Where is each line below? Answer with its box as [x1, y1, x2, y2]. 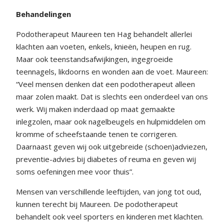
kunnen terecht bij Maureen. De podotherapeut [16, 199, 178, 209]
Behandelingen [16, 9, 71, 19]
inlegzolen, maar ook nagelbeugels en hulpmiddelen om [16, 116, 205, 126]
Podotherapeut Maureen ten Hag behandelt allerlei [16, 29, 192, 39]
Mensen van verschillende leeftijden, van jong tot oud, [16, 186, 201, 196]
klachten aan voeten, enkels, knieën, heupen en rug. [16, 41, 191, 51]
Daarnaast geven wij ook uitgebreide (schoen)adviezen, [16, 141, 207, 151]
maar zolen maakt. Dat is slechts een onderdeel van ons [16, 91, 208, 101]
